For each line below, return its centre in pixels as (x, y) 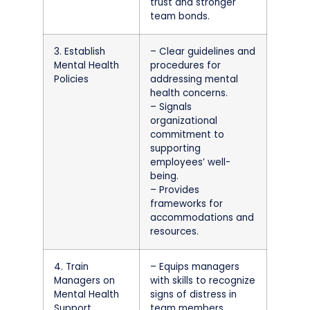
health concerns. (189, 93)
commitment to (187, 134)
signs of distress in (193, 294)
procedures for (185, 65)
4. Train (71, 266)
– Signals (171, 107)
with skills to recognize (203, 280)
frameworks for (186, 203)
